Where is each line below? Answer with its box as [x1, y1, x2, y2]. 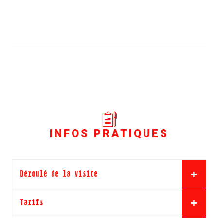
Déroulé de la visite [20, 168, 98, 179]
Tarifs [20, 197, 43, 207]
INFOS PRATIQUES [49, 127, 169, 140]
